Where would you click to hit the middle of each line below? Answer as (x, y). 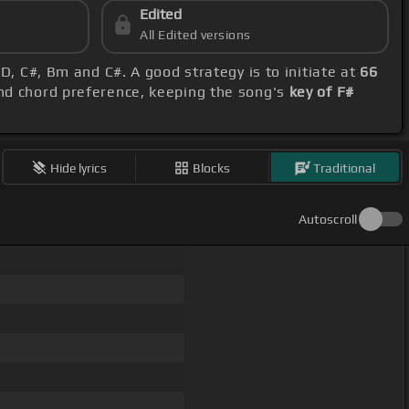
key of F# (321, 92)
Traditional (345, 168)
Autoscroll (328, 220)
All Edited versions (195, 35)
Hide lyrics (79, 168)
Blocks (212, 168)
